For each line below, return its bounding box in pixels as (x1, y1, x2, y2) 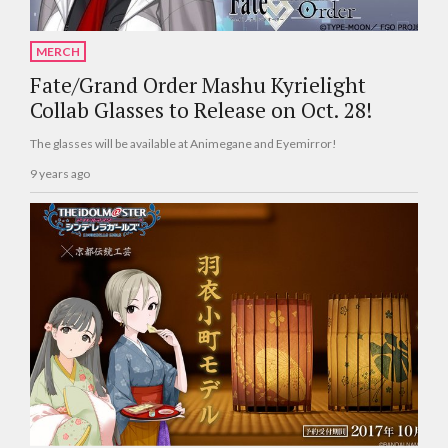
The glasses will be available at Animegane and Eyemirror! (30, 135, 337, 151)
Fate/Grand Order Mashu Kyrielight (30, 70, 366, 99)
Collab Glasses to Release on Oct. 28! (30, 95, 372, 124)
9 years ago (30, 166, 90, 182)
